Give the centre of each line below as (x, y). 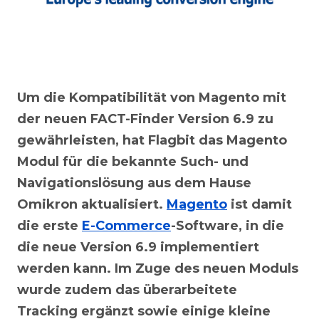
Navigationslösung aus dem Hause (134, 183)
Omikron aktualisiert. (92, 204)
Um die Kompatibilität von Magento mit (152, 97)
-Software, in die (228, 225)
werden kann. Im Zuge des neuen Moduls (158, 268)
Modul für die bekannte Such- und (133, 161)
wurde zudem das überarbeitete (127, 289)
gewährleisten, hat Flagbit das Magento (152, 140)
